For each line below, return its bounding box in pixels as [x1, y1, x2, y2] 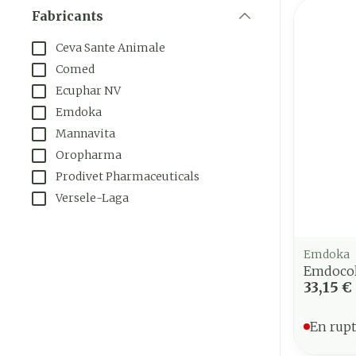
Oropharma [56, 148, 122, 163]
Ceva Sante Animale [56, 41, 165, 56]
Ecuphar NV [56, 83, 121, 99]
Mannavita [56, 126, 115, 141]
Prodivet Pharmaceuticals [56, 169, 199, 184]
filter [67, 23, 101, 40]
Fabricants [32, 8, 103, 25]
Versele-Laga [56, 191, 129, 206]
